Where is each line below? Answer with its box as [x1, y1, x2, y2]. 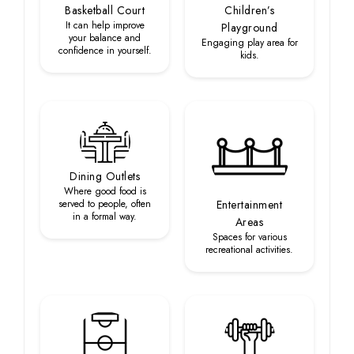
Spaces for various [212, 230, 287, 244]
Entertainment [216, 197, 283, 213]
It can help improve [65, 18, 145, 32]
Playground [220, 20, 278, 36]
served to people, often [58, 197, 151, 211]
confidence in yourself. [58, 43, 152, 58]
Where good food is [63, 184, 146, 198]
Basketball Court [65, 2, 145, 18]
